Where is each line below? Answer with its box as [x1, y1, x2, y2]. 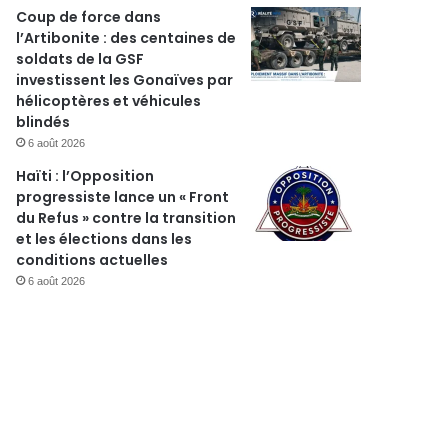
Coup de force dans [16, 7, 162, 27]
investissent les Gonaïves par [16, 70, 234, 90]
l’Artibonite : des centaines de [16, 28, 237, 48]
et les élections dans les [16, 229, 193, 249]
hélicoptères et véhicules [16, 91, 202, 111]
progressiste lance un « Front [16, 187, 230, 207]
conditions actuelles [16, 250, 169, 270]
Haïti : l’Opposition [16, 166, 155, 186]
